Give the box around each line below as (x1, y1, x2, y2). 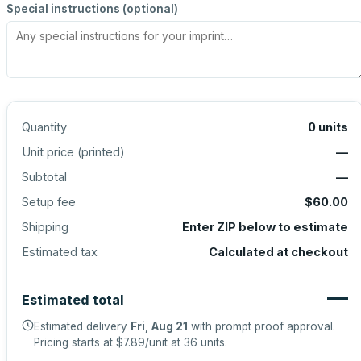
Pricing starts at (34, 336, 116, 349)
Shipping (22, 220, 68, 234)
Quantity (22, 120, 67, 134)
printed (81, 145, 120, 159)
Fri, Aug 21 (131, 320, 188, 333)
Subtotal (22, 170, 67, 184)
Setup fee (22, 195, 76, 209)
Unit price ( (22, 145, 81, 159)
